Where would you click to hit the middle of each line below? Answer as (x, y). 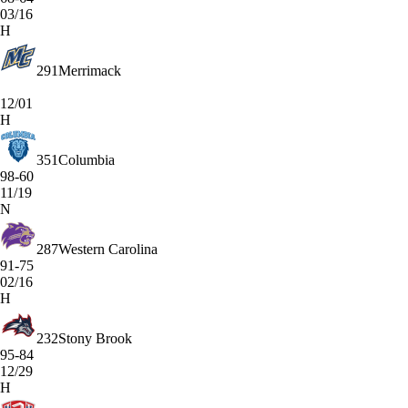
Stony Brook (95, 338)
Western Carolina (108, 249)
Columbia (87, 160)
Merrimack (90, 71)
